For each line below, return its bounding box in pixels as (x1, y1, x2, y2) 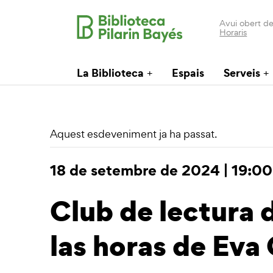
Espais (172, 65, 204, 80)
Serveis (224, 65, 260, 80)
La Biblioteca (77, 65, 144, 80)
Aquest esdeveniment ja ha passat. (50, 127, 217, 141)
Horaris (219, 26, 247, 38)
